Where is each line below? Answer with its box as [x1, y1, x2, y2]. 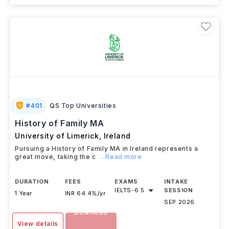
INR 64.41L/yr [64, 190, 106, 197]
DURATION [15, 178, 49, 185]
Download [74, 209, 108, 216]
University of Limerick [15, 131, 99, 140]
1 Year [15, 190, 33, 197]
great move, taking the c [15, 153, 96, 161]
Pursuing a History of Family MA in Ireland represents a [15, 145, 198, 152]
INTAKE [164, 178, 188, 185]
